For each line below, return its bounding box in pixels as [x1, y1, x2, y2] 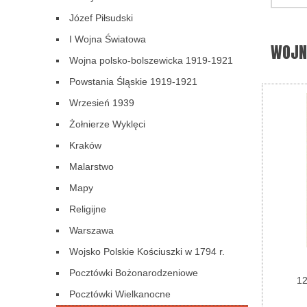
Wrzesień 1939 [69, 97, 134, 109]
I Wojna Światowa [69, 34, 146, 45]
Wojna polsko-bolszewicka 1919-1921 [69, 55, 233, 66]
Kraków [69, 140, 101, 151]
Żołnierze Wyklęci [69, 119, 145, 130]
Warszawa [69, 225, 114, 236]
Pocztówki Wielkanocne [69, 288, 171, 300]
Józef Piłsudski [69, 12, 133, 24]
